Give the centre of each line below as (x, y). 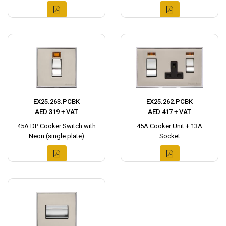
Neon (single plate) (56, 136)
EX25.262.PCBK (169, 102)
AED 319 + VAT (56, 112)
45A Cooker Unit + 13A (169, 126)
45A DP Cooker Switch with (56, 126)
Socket (169, 136)
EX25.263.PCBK (56, 102)
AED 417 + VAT (169, 112)
